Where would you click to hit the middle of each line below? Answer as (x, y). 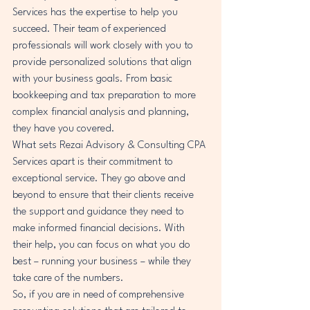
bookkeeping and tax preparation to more (106, 95)
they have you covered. (64, 129)
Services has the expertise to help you (97, 12)
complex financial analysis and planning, (102, 112)
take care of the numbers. (68, 278)
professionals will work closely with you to (104, 46)
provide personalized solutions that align (103, 62)
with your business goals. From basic (94, 79)
